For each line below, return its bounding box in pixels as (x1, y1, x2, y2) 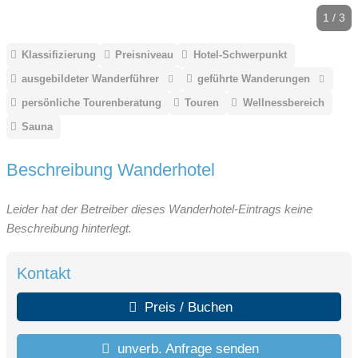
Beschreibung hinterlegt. (6, 221, 132, 236)
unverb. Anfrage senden (113, 340, 260, 356)
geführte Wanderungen (197, 72, 311, 85)
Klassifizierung (22, 48, 97, 61)
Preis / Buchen (140, 299, 233, 316)
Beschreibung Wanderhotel (6, 159, 215, 180)
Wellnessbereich (242, 96, 324, 109)
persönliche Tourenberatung (22, 96, 162, 109)
